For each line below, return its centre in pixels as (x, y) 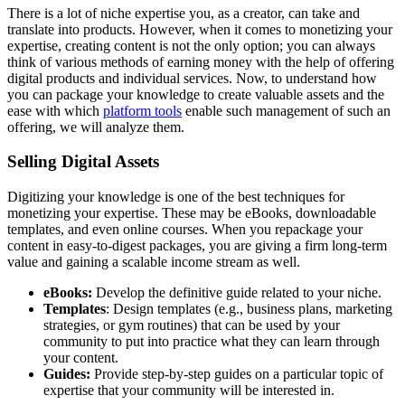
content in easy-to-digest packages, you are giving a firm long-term (197, 246)
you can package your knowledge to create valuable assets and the (196, 94)
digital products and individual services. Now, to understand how (192, 78)
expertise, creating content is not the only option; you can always (191, 45)
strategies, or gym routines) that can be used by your (192, 325)
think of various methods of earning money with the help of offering (201, 61)
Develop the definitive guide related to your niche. (237, 293)
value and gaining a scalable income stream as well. (154, 262)
